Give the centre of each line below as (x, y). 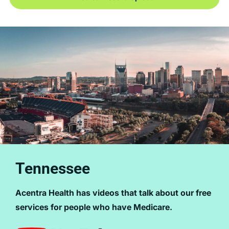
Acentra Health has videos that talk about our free (113, 193)
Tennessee (53, 168)
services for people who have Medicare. (94, 207)
